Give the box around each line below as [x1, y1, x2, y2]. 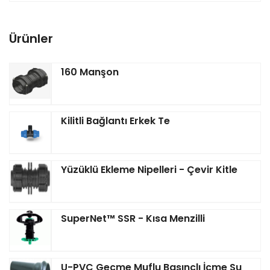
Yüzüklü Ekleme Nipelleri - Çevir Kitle [61, 163, 237, 177]
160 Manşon [61, 65, 119, 80]
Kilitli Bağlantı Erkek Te [61, 114, 170, 128]
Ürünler [9, 30, 53, 48]
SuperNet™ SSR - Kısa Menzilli [61, 212, 205, 226]
